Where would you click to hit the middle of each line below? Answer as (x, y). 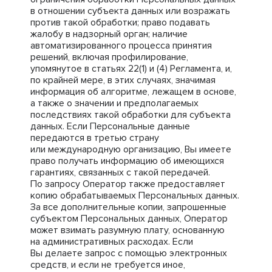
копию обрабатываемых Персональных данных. (135, 195)
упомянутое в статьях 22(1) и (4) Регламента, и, (131, 69)
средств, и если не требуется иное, (108, 265)
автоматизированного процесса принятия (121, 46)
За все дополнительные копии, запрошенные (128, 207)
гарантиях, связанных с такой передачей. (120, 172)
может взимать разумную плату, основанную (127, 230)
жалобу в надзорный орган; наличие (109, 34)
